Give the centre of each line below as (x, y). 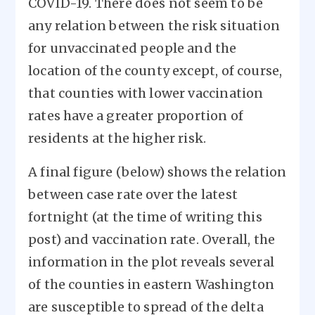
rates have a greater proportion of (136, 116)
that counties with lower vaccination (146, 94)
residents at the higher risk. (119, 139)
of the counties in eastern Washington (152, 285)
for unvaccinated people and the (133, 49)
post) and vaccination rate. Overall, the (152, 240)
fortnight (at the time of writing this (145, 217)
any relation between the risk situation (154, 26)
